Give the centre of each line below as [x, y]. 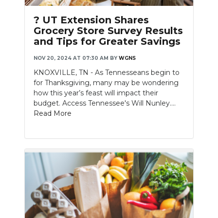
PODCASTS [35, 8]
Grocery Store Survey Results [108, 30]
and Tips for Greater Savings [107, 41]
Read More [53, 113]
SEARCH [28, 91]
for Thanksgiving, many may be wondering [106, 82]
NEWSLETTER [40, 70]
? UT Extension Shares [91, 20]
